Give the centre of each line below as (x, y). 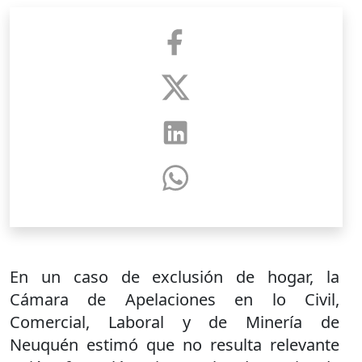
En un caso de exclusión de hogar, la (175, 276)
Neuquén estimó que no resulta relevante (175, 344)
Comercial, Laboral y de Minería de (175, 322)
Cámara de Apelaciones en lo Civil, (175, 299)
